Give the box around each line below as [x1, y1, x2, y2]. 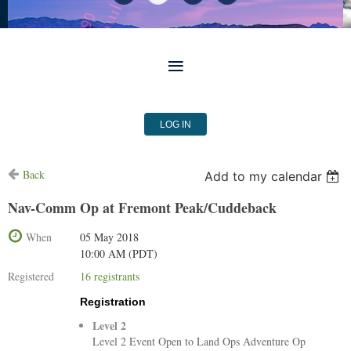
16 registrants [80, 269, 139, 284]
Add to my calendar [204, 168, 323, 184]
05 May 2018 [80, 230, 139, 244]
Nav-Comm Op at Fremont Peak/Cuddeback [8, 197, 277, 218]
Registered [8, 269, 54, 284]
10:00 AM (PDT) [80, 246, 157, 261]
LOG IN [160, 119, 191, 130]
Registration [80, 295, 146, 308]
